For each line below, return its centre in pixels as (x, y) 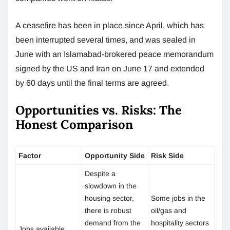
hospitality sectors (180, 223)
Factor (30, 155)
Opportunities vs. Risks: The (99, 110)
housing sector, (109, 198)
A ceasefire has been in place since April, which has (110, 25)
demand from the (113, 223)
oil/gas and (169, 210)
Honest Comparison (76, 124)
